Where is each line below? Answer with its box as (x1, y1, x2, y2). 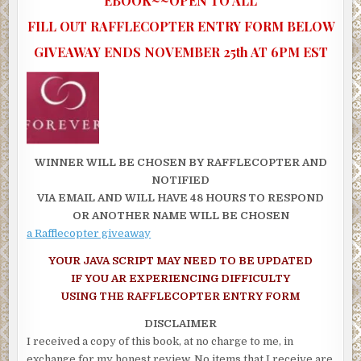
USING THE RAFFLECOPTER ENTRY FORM (61, 289, 300, 302)
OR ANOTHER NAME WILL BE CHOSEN (72, 209, 289, 222)
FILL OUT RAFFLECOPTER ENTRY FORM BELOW (27, 17, 334, 35)
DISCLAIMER (144, 317, 217, 330)
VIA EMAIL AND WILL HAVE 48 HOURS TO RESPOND (37, 191, 324, 204)
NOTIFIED (151, 173, 210, 186)
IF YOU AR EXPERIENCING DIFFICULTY (71, 272, 290, 284)
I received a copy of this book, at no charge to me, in (27, 334, 294, 347)
